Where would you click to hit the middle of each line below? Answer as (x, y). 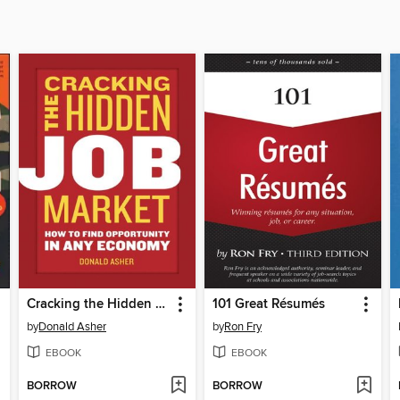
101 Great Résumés (268, 305)
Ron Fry (242, 327)
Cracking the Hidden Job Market (161, 305)
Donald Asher (73, 327)
